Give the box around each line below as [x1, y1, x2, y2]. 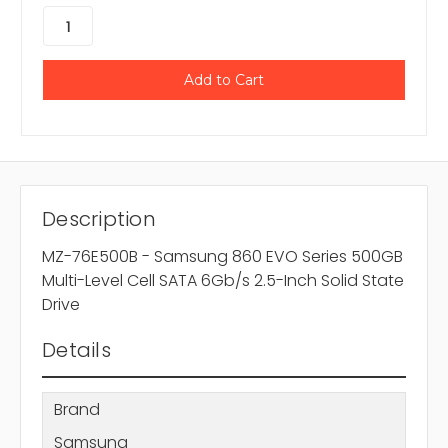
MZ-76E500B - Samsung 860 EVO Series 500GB [42, 245, 403, 269]
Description [42, 205, 156, 234]
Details [42, 336, 111, 365]
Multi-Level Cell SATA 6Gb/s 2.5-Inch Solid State [42, 269, 404, 293]
